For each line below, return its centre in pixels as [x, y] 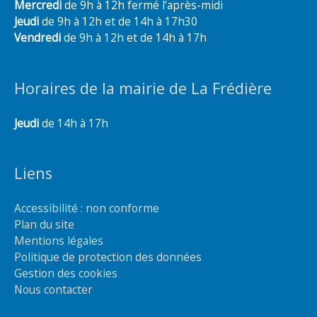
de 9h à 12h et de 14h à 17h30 [120, 22]
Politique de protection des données [108, 257]
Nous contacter [53, 289]
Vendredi [39, 38]
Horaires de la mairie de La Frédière [143, 88]
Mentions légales [59, 241]
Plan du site [44, 224]
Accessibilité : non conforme [87, 208]
